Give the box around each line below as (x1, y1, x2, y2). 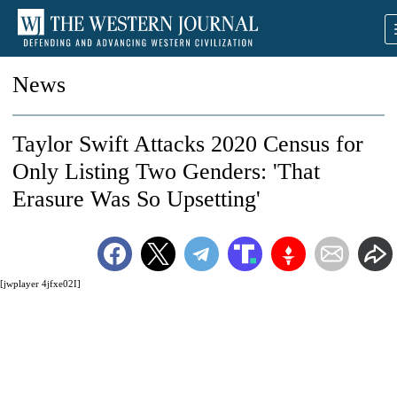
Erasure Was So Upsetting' (12, 186, 261, 212)
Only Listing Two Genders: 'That (12, 159, 320, 184)
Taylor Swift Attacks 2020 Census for (12, 131, 363, 157)
